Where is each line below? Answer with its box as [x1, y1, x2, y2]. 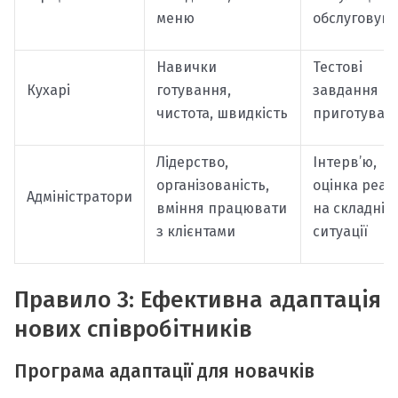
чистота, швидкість [155, 104, 288, 122]
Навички [155, 58, 217, 76]
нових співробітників [14, 314, 252, 343]
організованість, [155, 176, 269, 194]
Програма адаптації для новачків [14, 359, 314, 383]
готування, [155, 81, 231, 99]
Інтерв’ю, [312, 153, 377, 171]
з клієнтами [155, 222, 235, 240]
